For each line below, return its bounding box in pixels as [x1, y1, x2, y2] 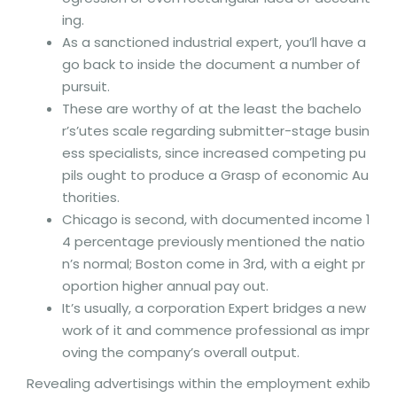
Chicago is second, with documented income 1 [62, 210, 370, 229]
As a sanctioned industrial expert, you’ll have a [62, 33, 366, 51]
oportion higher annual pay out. [62, 276, 269, 295]
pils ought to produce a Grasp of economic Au [62, 166, 369, 184]
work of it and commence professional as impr [62, 321, 370, 339]
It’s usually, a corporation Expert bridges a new [62, 299, 366, 317]
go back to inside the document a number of [62, 55, 361, 74]
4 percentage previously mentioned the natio [62, 232, 365, 251]
